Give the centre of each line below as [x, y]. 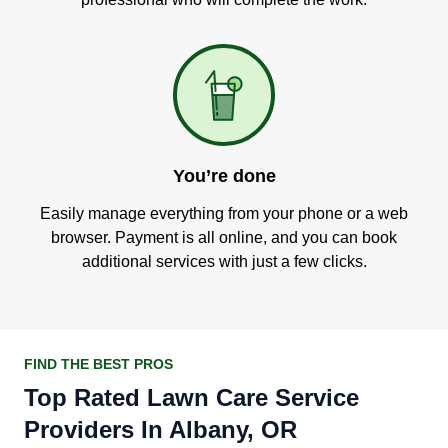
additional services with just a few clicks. [224, 261]
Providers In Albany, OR [160, 429]
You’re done [224, 176]
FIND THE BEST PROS [98, 364]
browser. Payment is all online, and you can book [224, 237]
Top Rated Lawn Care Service [191, 397]
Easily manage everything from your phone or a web [224, 213]
